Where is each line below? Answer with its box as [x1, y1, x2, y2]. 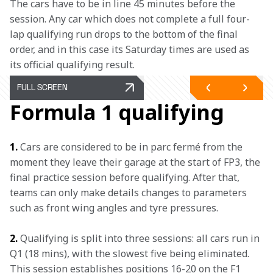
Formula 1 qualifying [10, 98, 224, 126]
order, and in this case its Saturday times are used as [10, 43, 252, 56]
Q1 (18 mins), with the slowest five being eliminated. [10, 247, 252, 260]
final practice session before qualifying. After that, [10, 171, 242, 184]
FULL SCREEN [17, 82, 68, 93]
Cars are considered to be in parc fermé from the [18, 140, 245, 154]
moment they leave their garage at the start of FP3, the [10, 155, 263, 169]
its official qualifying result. [10, 58, 135, 71]
